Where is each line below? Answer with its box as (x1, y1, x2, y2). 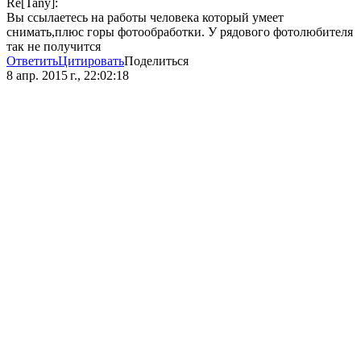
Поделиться (124, 54, 189, 68)
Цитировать (58, 54, 124, 68)
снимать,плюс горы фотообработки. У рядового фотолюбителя (6, 25, 353, 39)
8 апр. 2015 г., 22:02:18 (6, 68, 129, 83)
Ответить (6, 54, 58, 68)
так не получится (6, 39, 101, 54)
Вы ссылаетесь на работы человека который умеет (6, 10, 284, 25)
